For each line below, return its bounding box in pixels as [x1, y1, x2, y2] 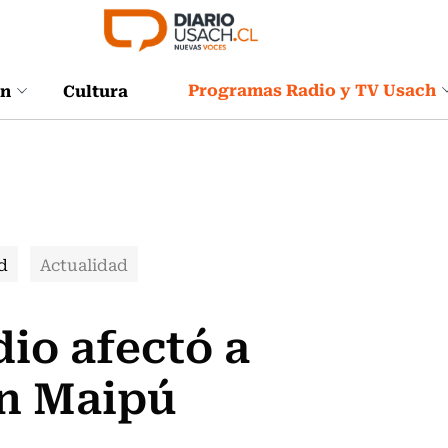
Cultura [63, 76, 128, 103]
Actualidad [40, 252, 128, 276]
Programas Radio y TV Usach [188, 76, 436, 102]
